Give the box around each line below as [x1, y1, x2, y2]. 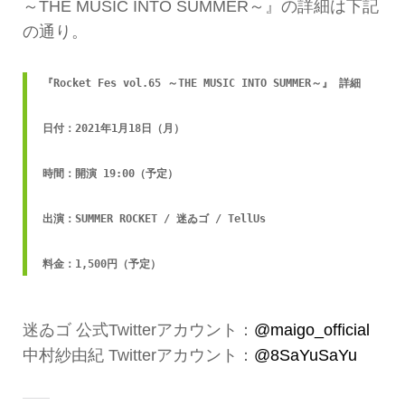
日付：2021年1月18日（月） [42, 121, 184, 135]
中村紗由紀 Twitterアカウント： [22, 345, 254, 364]
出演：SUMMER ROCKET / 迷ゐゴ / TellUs [42, 212, 266, 225]
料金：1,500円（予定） [42, 257, 161, 270]
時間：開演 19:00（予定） [42, 166, 178, 180]
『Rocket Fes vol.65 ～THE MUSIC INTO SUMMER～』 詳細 [42, 76, 361, 89]
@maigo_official [253, 320, 370, 339]
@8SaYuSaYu [253, 345, 357, 364]
